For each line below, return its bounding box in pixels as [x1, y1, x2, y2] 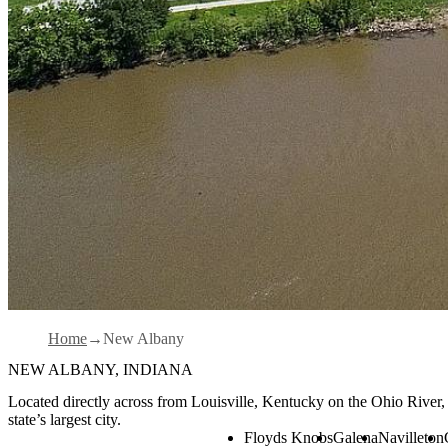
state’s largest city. [8, 410, 121, 428]
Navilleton [378, 428, 444, 446]
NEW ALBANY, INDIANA [8, 361, 193, 379]
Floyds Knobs [244, 428, 333, 446]
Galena [333, 428, 378, 446]
